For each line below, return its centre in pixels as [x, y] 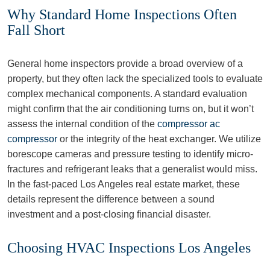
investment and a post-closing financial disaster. [109, 214]
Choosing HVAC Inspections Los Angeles [129, 248]
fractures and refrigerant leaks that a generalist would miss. [132, 169]
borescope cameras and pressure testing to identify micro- [130, 154]
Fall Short [36, 30]
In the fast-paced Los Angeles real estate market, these [124, 184]
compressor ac [189, 124]
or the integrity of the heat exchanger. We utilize [159, 139]
